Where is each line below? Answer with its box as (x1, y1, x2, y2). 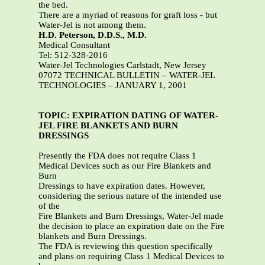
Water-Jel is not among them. (38, 20, 146, 30)
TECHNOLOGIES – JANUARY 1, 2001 (38, 80, 187, 91)
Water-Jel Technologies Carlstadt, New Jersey (38, 60, 206, 70)
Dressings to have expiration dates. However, (38, 181, 205, 191)
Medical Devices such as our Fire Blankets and (38, 161, 211, 171)
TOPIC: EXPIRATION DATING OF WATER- (38, 111, 218, 121)
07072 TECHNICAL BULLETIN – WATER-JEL (38, 70, 215, 80)
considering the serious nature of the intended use (38, 191, 222, 201)
